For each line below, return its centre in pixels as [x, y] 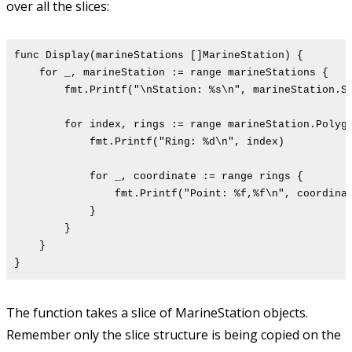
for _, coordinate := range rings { [159, 177]
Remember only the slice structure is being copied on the [174, 335]
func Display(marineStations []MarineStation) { [159, 56]
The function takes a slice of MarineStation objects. [157, 313]
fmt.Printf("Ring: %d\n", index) [149, 142]
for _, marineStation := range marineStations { [171, 73]
